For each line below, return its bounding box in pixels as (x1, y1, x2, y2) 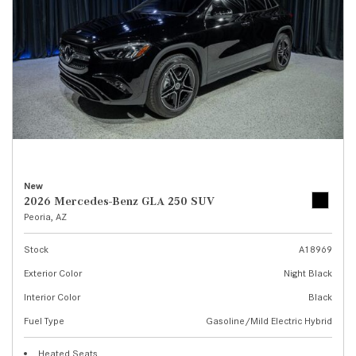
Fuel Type (24, 315, 64, 327)
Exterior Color (24, 267, 82, 279)
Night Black (284, 267, 332, 279)
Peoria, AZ (24, 211, 67, 222)
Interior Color (24, 291, 80, 303)
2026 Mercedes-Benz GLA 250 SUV (24, 195, 215, 207)
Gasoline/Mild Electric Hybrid (206, 315, 332, 327)
